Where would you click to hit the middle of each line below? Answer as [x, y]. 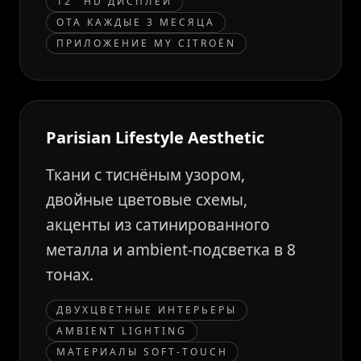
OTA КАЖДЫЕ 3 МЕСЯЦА [136, 22]
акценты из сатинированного [158, 224]
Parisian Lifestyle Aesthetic [155, 137]
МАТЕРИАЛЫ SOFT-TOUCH [142, 352]
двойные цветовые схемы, [147, 199]
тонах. [70, 274]
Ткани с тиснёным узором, [145, 174]
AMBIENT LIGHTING [122, 331]
